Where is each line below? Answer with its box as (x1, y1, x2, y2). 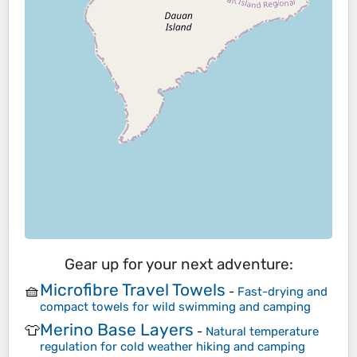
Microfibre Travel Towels (40, 279, 226, 300)
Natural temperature (206, 324, 319, 339)
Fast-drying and (237, 284, 328, 299)
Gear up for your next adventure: (64, 255, 293, 274)
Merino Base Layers (40, 320, 194, 340)
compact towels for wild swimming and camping (40, 299, 311, 314)
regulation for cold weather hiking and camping (40, 339, 305, 355)
